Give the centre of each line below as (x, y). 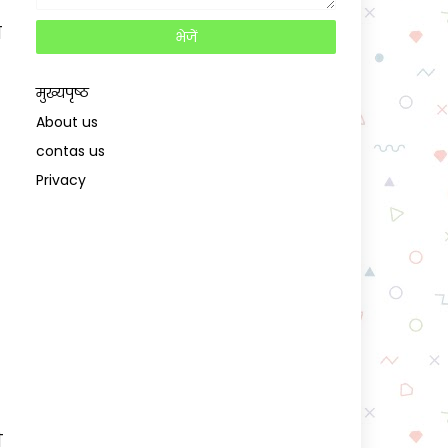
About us (67, 122)
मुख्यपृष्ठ (62, 93)
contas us (70, 151)
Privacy (61, 180)
